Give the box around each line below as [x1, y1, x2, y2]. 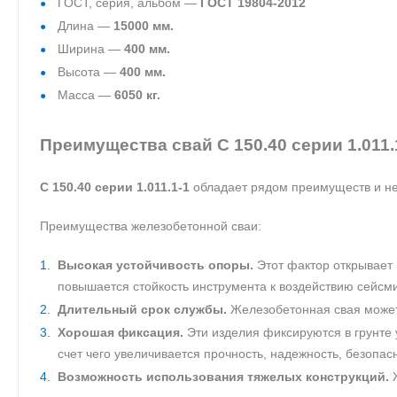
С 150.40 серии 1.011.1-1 [40, 180, 190, 194]
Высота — [58, 65, 120, 79]
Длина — [58, 19, 113, 33]
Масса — [58, 88, 114, 102]
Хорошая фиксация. [58, 325, 183, 339]
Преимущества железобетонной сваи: [40, 219, 261, 233]
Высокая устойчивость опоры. [58, 258, 253, 272]
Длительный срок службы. [58, 302, 227, 316]
